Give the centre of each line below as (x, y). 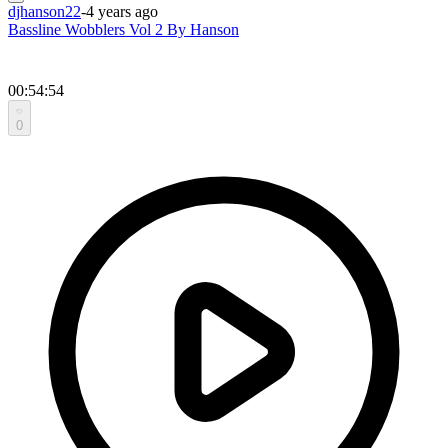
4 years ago (122, 11)
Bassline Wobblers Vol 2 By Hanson (123, 29)
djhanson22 (44, 11)
